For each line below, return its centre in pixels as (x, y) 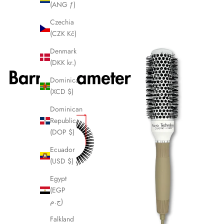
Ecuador (62, 150)
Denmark (63, 51)
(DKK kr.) (63, 63)
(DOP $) (62, 132)
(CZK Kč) (63, 34)
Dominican (66, 109)
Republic (63, 121)
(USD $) (62, 161)
